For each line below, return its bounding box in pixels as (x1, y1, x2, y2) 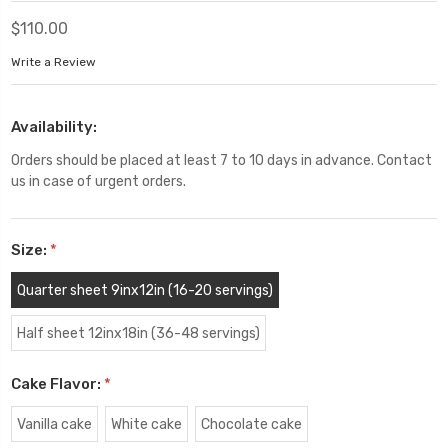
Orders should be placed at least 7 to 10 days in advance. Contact (11, 151, 432, 169)
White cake (110, 415, 182, 433)
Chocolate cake (200, 415, 302, 433)
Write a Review (11, 55, 96, 70)
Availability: (11, 117, 97, 136)
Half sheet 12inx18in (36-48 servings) (16, 324, 260, 342)
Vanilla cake (16, 415, 92, 433)
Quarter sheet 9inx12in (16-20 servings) (16, 281, 273, 299)
